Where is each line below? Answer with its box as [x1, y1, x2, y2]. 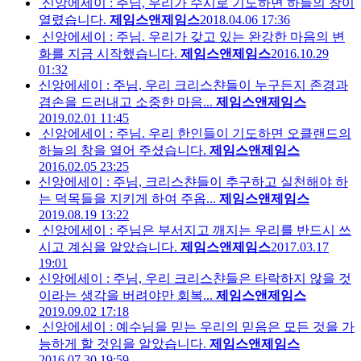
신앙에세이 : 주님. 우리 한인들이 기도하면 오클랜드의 [42, 127, 351, 141]
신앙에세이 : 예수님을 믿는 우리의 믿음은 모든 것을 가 [42, 320, 355, 334]
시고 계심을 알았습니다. [39, 240, 177, 255]
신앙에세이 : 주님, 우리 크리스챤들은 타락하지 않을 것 [39, 272, 351, 286]
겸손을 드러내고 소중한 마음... [39, 95, 213, 110]
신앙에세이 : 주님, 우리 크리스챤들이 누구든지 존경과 [39, 78, 348, 93]
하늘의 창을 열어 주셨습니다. [39, 143, 206, 158]
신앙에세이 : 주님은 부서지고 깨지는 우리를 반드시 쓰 [42, 223, 351, 238]
